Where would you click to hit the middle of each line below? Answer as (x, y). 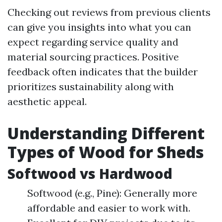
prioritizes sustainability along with (91, 86)
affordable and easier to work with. (109, 208)
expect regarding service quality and (93, 42)
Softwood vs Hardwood (90, 173)
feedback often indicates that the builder (103, 72)
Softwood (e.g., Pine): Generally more (112, 193)
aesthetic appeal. (47, 101)
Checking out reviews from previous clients (109, 12)
